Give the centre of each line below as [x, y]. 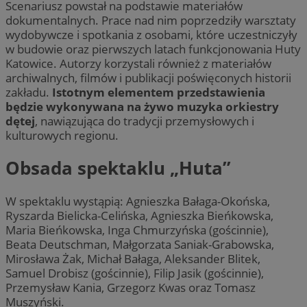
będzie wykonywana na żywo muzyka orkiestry [142, 106]
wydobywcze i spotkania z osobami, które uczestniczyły [151, 34]
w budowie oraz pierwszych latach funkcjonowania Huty [153, 49]
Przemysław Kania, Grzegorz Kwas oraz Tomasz [131, 287]
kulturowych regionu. [62, 135]
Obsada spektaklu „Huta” [118, 168]
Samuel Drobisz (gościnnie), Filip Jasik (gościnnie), [135, 273]
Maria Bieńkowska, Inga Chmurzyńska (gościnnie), [137, 230]
